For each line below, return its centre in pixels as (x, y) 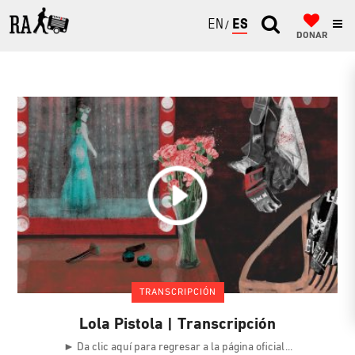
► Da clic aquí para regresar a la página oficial (175, 347)
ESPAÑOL (260, 25)
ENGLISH (235, 25)
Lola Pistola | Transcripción (177, 324)
